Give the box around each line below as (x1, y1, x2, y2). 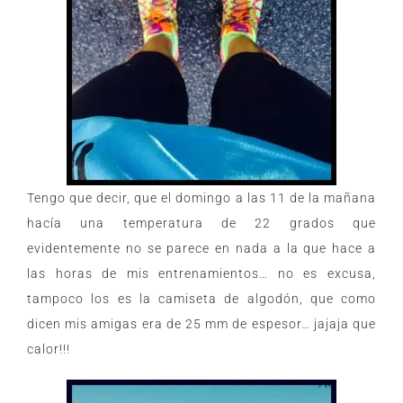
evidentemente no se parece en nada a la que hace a (27, 241, 376, 256)
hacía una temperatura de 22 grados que (27, 216, 376, 231)
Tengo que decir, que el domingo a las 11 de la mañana (27, 191, 376, 206)
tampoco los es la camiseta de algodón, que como (27, 291, 376, 307)
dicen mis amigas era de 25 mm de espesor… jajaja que (27, 317, 376, 332)
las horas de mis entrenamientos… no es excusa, (27, 266, 376, 282)
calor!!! (27, 342, 70, 357)
